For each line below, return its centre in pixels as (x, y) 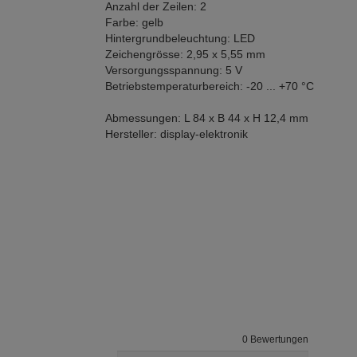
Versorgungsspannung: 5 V (174, 70)
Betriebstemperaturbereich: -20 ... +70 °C (210, 86)
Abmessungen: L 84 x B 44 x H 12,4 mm (207, 118)
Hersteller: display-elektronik (177, 134)
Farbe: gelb (134, 22)
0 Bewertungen (275, 339)
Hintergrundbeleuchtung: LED (180, 38)
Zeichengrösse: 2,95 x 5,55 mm (185, 54)
